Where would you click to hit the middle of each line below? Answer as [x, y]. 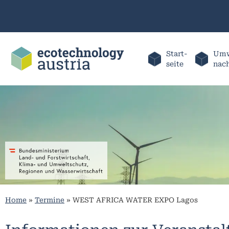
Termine [50, 200]
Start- [177, 53]
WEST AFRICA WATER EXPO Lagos [135, 200]
